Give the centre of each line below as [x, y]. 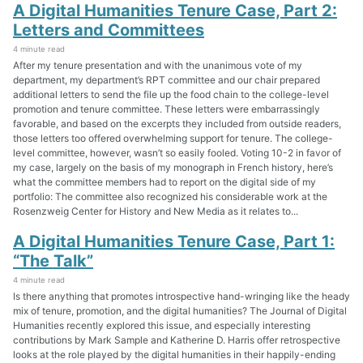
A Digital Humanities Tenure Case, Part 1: [174, 241]
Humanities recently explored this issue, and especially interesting [162, 325]
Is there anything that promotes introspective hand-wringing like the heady [181, 296]
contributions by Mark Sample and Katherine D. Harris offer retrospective [177, 340]
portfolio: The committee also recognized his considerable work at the [170, 197]
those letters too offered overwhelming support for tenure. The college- [173, 139]
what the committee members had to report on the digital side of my [164, 182]
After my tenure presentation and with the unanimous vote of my [158, 66]
